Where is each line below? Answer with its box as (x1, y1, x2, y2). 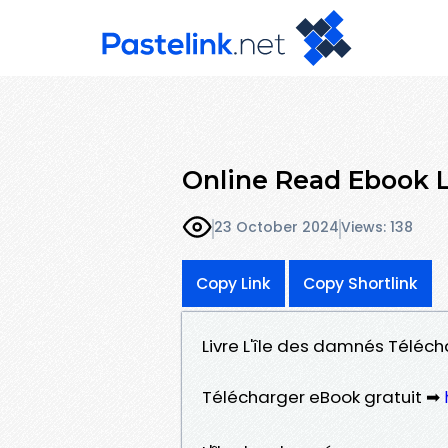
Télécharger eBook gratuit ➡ (202, 384, 444, 409)
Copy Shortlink (303, 272, 418, 294)
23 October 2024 (214, 217, 339, 238)
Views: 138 (341, 217, 413, 238)
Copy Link (196, 272, 271, 294)
